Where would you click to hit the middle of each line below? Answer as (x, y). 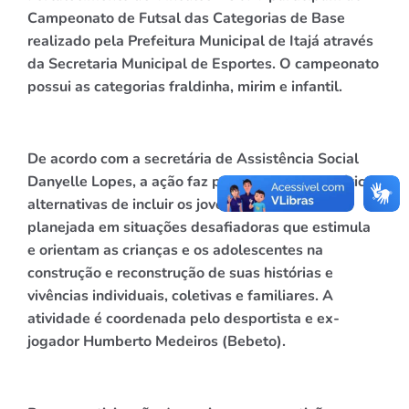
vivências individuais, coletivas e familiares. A (180, 295)
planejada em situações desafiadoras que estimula (199, 227)
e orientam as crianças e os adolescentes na (175, 250)
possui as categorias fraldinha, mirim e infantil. (185, 87)
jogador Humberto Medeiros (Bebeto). (157, 341)
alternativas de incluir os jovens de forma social (187, 204)
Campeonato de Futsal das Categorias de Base (186, 19)
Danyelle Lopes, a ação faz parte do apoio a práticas (204, 181)
